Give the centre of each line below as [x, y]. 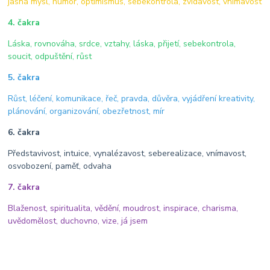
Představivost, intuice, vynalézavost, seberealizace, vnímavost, [127, 153]
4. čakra [24, 22]
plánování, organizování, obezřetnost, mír [86, 111]
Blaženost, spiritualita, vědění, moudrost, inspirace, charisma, [123, 208]
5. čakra [24, 77]
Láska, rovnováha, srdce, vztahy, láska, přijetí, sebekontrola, [122, 43]
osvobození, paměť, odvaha [60, 166]
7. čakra [24, 187]
